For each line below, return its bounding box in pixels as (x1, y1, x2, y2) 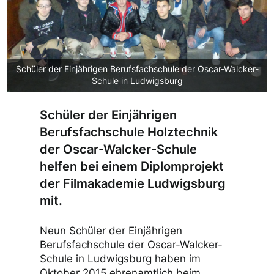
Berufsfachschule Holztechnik (40, 125, 218, 139)
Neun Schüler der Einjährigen (40, 224, 182, 237)
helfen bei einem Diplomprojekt (40, 159, 224, 174)
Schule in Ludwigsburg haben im (40, 253, 201, 265)
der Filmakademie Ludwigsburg (40, 176, 226, 191)
